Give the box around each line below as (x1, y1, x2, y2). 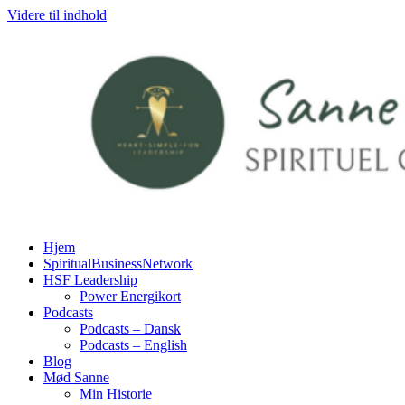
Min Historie (80, 386, 152, 401)
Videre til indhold (7, 7, 107, 23)
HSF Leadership (43, 272, 137, 287)
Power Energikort (80, 288, 181, 304)
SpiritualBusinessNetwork (43, 256, 193, 271)
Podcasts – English (80, 337, 187, 353)
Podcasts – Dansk (80, 321, 181, 336)
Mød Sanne (43, 370, 109, 385)
